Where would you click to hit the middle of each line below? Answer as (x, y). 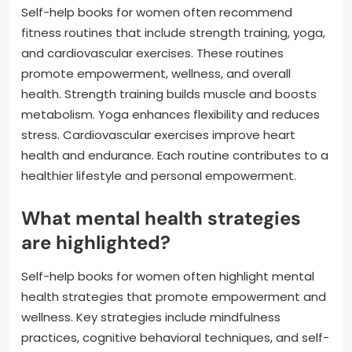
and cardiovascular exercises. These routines (152, 53)
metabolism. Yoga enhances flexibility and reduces (170, 114)
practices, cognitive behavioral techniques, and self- (175, 337)
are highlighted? (96, 242)
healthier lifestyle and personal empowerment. (159, 175)
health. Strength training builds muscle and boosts (169, 93)
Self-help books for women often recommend (157, 12)
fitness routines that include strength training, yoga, (173, 32)
